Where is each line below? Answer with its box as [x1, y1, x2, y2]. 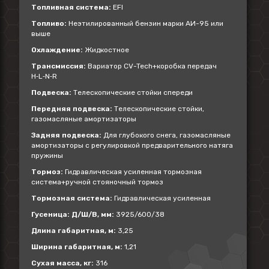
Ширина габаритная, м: [31, 243, 122, 251]
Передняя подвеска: [31, 104, 112, 113]
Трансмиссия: [31, 62, 86, 70]
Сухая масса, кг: [31, 259, 94, 267]
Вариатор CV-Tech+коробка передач [86, 62, 217, 70]
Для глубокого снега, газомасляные [101, 131, 231, 139]
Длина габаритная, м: [31, 226, 116, 235]
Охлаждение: [31, 46, 83, 54]
